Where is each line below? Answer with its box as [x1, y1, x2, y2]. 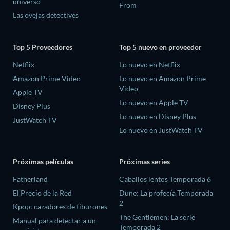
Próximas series [119, 157, 170, 166]
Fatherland [13, 175, 48, 184]
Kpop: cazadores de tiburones [13, 202, 107, 212]
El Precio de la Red [13, 188, 72, 198]
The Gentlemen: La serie [119, 213, 195, 222]
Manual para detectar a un [13, 216, 96, 225]
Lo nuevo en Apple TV [119, 98, 188, 107]
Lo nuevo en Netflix [119, 60, 180, 69]
